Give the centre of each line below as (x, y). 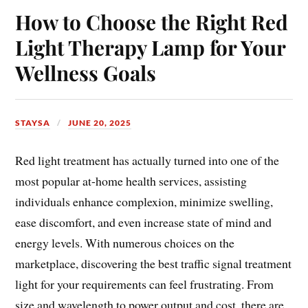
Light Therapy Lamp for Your (151, 47)
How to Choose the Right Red (152, 22)
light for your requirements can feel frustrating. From (145, 284)
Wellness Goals (86, 73)
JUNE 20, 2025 (100, 123)
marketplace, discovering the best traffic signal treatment (154, 264)
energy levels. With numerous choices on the (125, 243)
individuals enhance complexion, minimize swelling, (144, 202)
